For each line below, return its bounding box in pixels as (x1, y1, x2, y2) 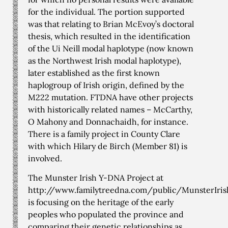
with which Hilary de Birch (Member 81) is (28, 140, 187, 151)
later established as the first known (28, 67, 160, 78)
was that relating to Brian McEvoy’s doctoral (28, 18, 194, 29)
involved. (28, 153, 62, 163)
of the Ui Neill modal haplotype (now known (28, 43, 193, 53)
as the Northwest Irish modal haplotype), (28, 55, 181, 66)
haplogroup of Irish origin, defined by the (28, 79, 184, 90)
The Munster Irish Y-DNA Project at (28, 173, 163, 183)
